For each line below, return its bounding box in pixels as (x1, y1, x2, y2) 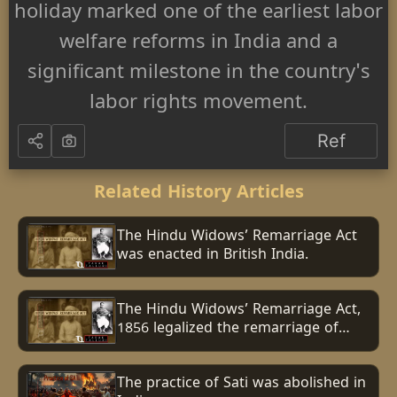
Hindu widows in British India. (117, 338, 320, 358)
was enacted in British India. (117, 245, 308, 266)
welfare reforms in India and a (59, 31, 338, 58)
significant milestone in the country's (27, 61, 370, 89)
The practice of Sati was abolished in (117, 375, 366, 395)
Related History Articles (93, 183, 304, 207)
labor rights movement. (90, 91, 307, 119)
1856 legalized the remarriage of (117, 319, 339, 339)
